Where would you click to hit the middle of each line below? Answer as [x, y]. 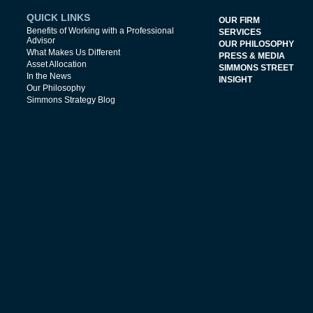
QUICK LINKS [58, 17]
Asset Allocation [56, 64]
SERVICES [240, 32]
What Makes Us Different [73, 52]
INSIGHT [235, 80]
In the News [49, 76]
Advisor [41, 41]
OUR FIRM [239, 20]
